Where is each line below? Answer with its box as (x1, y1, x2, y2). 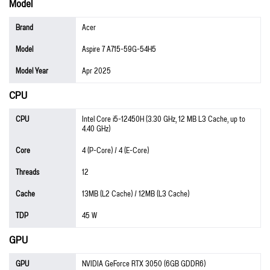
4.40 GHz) (82, 121, 110, 137)
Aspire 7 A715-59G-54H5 (82, 42, 156, 57)
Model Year (16, 63, 48, 79)
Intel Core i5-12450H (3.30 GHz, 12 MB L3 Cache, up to (82, 111, 245, 127)
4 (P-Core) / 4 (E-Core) (82, 143, 149, 159)
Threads (16, 165, 39, 180)
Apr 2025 (82, 63, 111, 79)
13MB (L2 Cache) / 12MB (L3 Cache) (82, 186, 189, 202)
